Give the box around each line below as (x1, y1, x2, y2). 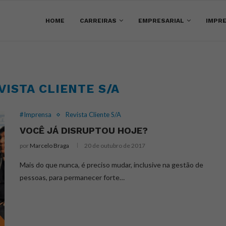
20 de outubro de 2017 (84, 142, 145, 149)
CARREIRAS (80, 17, 117, 24)
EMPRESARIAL (138, 17, 184, 24)
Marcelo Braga (30, 142, 69, 149)
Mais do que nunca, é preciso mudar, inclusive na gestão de (20, 160, 203, 169)
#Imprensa (20, 110, 51, 119)
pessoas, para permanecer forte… (20, 173, 125, 182)
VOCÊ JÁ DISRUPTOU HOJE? (20, 125, 148, 136)
